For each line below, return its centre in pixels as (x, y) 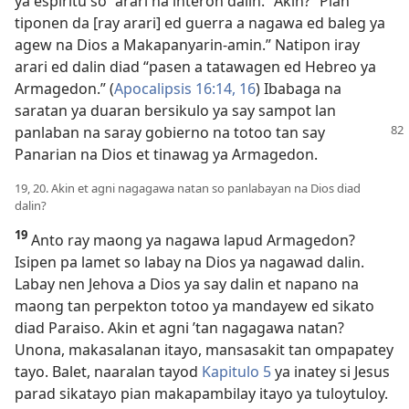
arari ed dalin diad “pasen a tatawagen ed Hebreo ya (195, 67)
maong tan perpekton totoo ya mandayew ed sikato (194, 306)
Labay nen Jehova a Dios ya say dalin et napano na (187, 284)
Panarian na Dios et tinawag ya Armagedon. (166, 155)
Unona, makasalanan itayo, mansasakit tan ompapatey (204, 350)
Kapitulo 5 (236, 372)
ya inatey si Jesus (330, 372)
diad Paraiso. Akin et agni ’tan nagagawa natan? (179, 328)
